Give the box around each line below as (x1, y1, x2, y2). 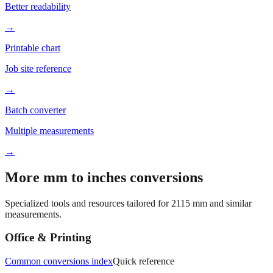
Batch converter (5, 83, 66, 94)
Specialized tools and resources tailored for (5, 176, 171, 187)
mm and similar (190, 176, 252, 187)
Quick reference (113, 235, 174, 246)
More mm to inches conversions (5, 147, 203, 164)
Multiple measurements (5, 104, 94, 115)
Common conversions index (5, 235, 113, 246)
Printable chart (5, 21, 60, 32)
